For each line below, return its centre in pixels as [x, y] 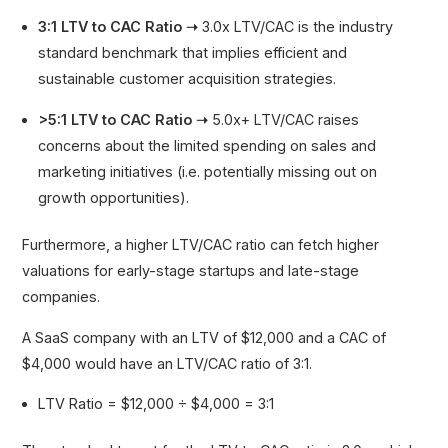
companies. [61, 297]
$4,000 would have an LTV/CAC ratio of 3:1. [167, 363]
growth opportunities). [114, 197]
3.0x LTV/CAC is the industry [296, 27]
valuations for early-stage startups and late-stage [191, 271]
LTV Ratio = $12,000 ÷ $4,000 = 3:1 [156, 403]
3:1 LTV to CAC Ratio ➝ [118, 27]
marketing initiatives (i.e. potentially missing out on [208, 171]
